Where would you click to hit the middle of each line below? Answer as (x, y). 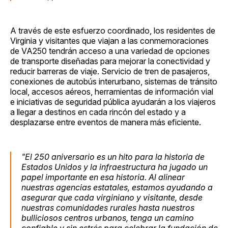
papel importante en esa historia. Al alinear (103, 177)
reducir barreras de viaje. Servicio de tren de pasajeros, (110, 71)
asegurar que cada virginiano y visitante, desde (112, 197)
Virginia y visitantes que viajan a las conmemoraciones (109, 40)
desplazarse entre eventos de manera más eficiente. (106, 122)
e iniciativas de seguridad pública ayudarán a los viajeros (113, 102)
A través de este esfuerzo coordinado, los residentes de (113, 30)
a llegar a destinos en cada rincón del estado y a (98, 112)
